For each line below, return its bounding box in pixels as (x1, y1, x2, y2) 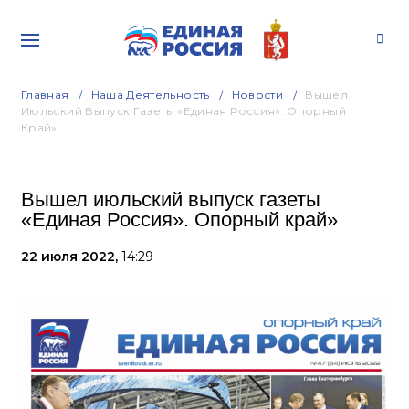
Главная (21, 88, 69, 101)
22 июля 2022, (21, 248, 121, 265)
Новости (231, 88, 284, 101)
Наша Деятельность (90, 88, 210, 101)
